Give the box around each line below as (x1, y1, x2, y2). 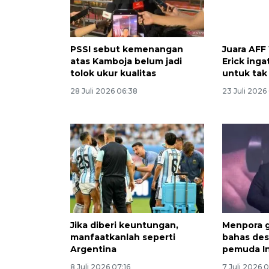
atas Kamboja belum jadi (70, 56, 182, 67)
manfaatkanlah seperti (70, 231, 175, 243)
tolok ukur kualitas (70, 68, 156, 79)
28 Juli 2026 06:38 (70, 86, 138, 95)
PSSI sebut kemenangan (70, 44, 183, 55)
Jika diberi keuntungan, (70, 219, 178, 231)
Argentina (70, 243, 116, 255)
